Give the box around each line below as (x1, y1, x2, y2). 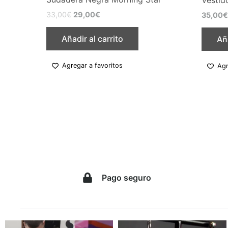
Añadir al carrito (62, 33, 124, 44)
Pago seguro (102, 173, 152, 183)
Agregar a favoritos (62, 62, 123, 70)
